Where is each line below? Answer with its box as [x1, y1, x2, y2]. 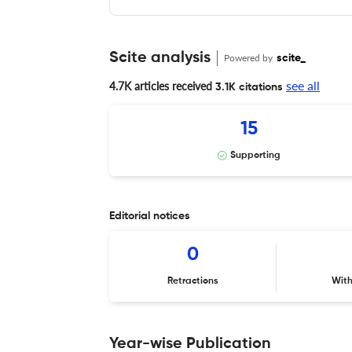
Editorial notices [109, 210, 190, 222]
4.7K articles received [109, 79, 212, 93]
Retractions [167, 276, 219, 286]
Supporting [229, 150, 280, 160]
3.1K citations [212, 81, 283, 93]
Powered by [224, 51, 275, 64]
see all [286, 77, 320, 93]
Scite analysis [109, 49, 211, 66]
